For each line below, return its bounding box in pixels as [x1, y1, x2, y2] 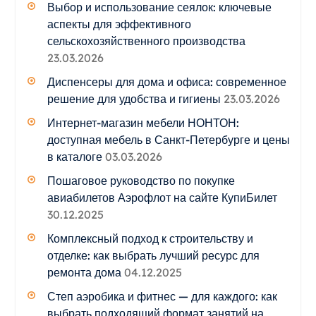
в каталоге [47, 149, 102, 164]
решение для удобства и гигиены [47, 91, 221, 106]
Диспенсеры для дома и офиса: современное [47, 74, 286, 89]
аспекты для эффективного [47, 16, 191, 31]
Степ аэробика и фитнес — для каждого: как [47, 288, 277, 303]
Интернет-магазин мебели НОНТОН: [47, 115, 239, 130]
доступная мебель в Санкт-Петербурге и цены [47, 132, 290, 147]
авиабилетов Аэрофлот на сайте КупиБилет [47, 190, 277, 205]
